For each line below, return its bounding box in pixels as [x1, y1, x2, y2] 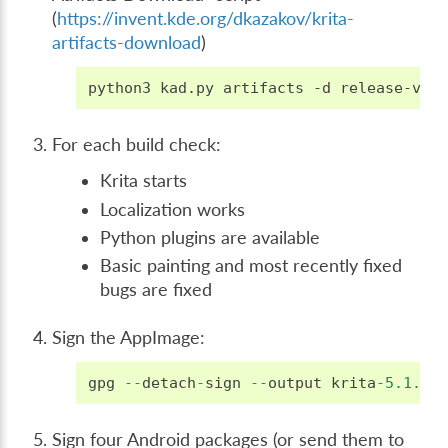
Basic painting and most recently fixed [100, 255, 403, 277]
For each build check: [52, 134, 222, 156]
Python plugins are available [100, 226, 321, 248]
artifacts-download [52, 32, 202, 54]
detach [142, 374, 197, 393]
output [268, 374, 323, 393]
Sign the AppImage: [52, 327, 206, 349]
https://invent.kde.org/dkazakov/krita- [57, 8, 355, 30]
